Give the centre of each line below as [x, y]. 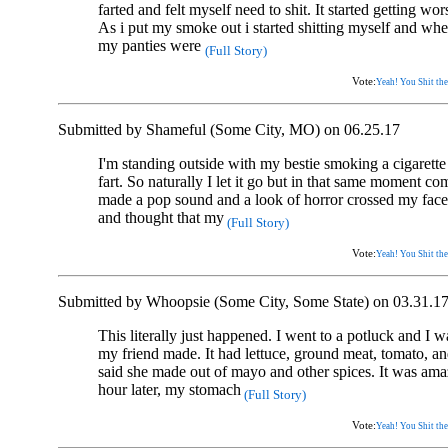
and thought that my [161, 217]
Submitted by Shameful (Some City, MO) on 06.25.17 [229, 129]
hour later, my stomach [169, 389]
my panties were [151, 45]
